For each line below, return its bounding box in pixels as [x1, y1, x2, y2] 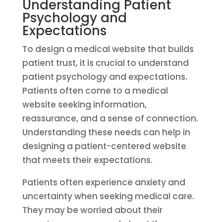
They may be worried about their [22, 204, 163, 216]
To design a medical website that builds [22, 43, 194, 55]
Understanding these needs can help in [22, 126, 190, 138]
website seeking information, [22, 99, 147, 111]
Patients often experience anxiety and [22, 176, 185, 188]
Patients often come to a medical [22, 85, 168, 97]
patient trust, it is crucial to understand [22, 57, 189, 69]
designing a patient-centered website [22, 140, 186, 152]
